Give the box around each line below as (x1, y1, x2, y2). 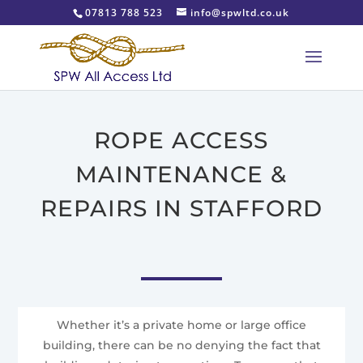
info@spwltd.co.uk (190, 6, 290, 19)
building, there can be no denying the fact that (42, 337, 321, 352)
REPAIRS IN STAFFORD (40, 194, 322, 222)
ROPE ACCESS (94, 126, 269, 154)
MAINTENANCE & (75, 160, 288, 188)
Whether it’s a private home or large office (57, 317, 306, 332)
